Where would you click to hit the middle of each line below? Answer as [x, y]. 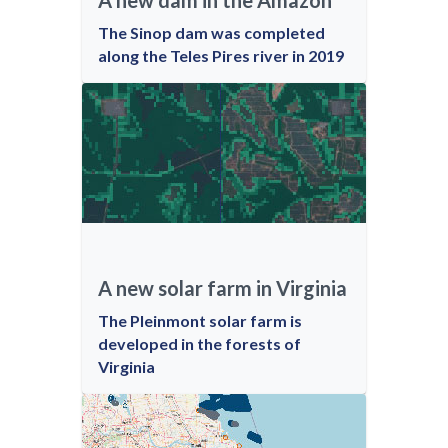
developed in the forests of [199, 343]
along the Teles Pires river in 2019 [221, 55]
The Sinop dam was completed [211, 32]
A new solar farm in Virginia [222, 288]
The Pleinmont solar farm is [200, 320]
